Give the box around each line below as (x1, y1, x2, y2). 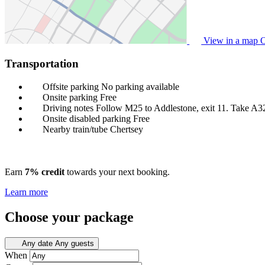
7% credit (25, 166, 64, 177)
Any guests (54, 238, 94, 248)
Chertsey (110, 124, 143, 134)
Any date (21, 238, 53, 248)
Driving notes (43, 102, 93, 113)
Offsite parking (43, 81, 99, 92)
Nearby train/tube (43, 124, 108, 134)
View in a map (201, 35, 261, 46)
